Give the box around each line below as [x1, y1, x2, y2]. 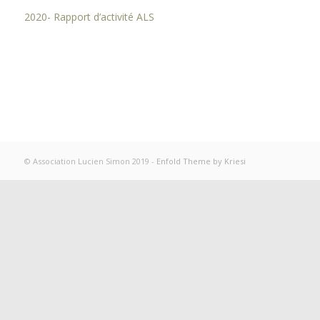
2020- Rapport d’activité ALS [24, 9, 154, 24]
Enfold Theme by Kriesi [156, 155, 246, 166]
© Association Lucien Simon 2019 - [24, 155, 156, 166]
